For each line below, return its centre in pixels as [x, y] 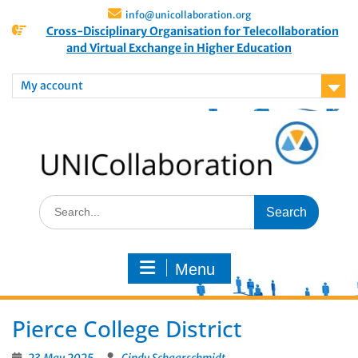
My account [52, 86]
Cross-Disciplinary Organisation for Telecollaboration [192, 31]
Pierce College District [127, 329]
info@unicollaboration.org [188, 15]
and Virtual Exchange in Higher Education [179, 48]
